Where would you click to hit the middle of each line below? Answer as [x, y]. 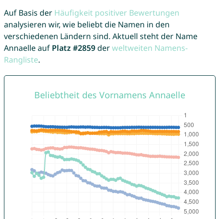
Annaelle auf [28, 48]
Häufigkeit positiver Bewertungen [117, 13]
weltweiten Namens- [150, 48]
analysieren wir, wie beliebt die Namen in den [87, 25]
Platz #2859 [73, 48]
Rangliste [21, 60]
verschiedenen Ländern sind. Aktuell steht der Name [100, 36]
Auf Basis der [29, 13]
